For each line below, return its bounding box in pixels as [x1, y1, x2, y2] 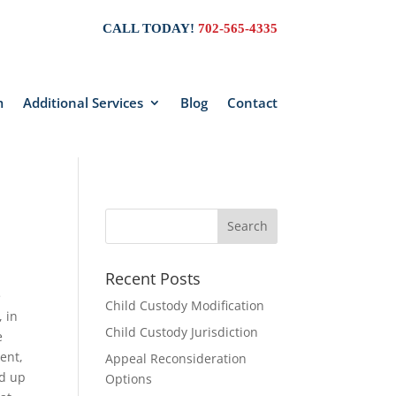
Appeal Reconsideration [105, 349, 247, 367]
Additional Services [22, 93, 143, 111]
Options [105, 369, 153, 387]
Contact [226, 93, 278, 111]
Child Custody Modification [105, 296, 265, 314]
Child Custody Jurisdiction [105, 323, 259, 340]
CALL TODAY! [102, 21, 198, 35]
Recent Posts [105, 267, 202, 289]
